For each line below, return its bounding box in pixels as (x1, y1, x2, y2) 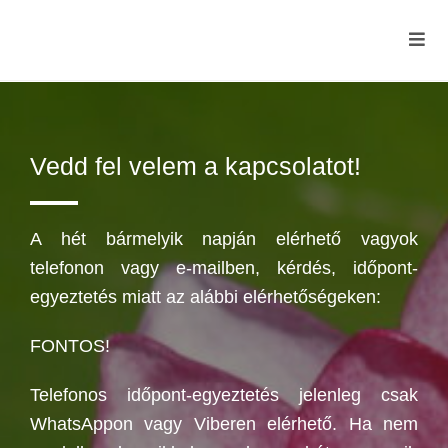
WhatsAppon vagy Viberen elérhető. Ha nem (30, 414, 418, 434)
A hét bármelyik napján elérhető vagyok (30, 229, 418, 249)
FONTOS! (30, 336, 110, 356)
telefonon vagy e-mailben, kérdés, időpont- (30, 258, 418, 278)
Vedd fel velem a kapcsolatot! (30, 152, 361, 180)
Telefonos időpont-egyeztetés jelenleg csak (30, 385, 418, 405)
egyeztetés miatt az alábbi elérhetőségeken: (30, 287, 381, 307)
